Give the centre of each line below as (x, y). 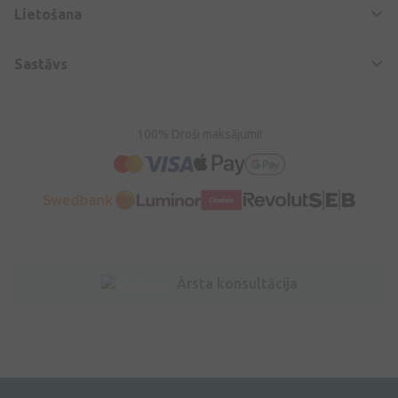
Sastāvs (41, 64)
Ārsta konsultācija (237, 283)
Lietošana (48, 14)
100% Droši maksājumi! (199, 134)
